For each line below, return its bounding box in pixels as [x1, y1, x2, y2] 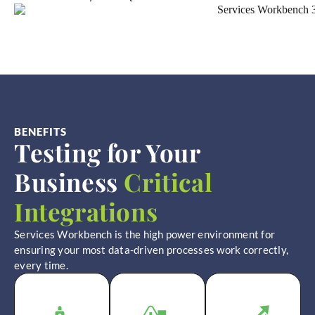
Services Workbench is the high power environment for [14, 228, 275, 241]
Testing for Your [14, 136, 200, 169]
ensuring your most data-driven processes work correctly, [14, 243, 288, 257]
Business [14, 165, 118, 199]
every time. [14, 259, 68, 272]
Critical [117, 165, 213, 199]
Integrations [14, 195, 158, 229]
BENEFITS [14, 125, 67, 139]
